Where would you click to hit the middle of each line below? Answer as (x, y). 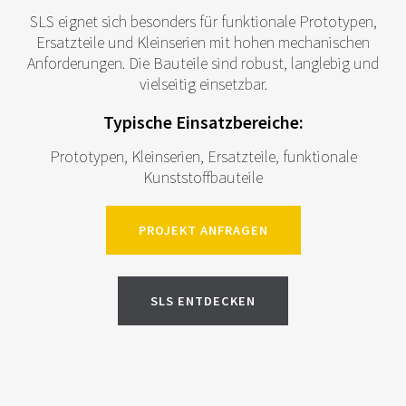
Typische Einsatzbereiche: (203, 123)
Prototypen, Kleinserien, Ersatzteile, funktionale (203, 157)
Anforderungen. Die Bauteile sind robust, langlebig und (203, 63)
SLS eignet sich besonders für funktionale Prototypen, (203, 22)
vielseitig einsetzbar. (203, 84)
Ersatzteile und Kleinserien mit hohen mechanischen (203, 43)
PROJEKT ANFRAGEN (203, 231)
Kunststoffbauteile (203, 178)
